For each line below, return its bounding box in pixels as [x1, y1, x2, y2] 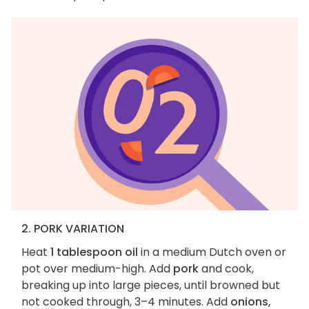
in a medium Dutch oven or [138, 244, 286, 261]
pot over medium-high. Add [21, 261, 173, 277]
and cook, [199, 261, 254, 277]
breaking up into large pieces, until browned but [21, 277, 280, 294]
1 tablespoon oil [50, 244, 138, 261]
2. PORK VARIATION [21, 221, 124, 237]
